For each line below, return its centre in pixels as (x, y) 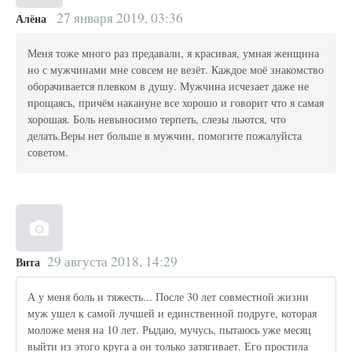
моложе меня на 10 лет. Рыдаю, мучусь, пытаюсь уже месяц (170, 330)
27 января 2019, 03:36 (119, 17)
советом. (48, 152)
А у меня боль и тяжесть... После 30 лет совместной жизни (169, 297)
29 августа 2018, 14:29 (112, 261)
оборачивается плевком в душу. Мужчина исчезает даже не (169, 86)
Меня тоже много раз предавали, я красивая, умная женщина (174, 53)
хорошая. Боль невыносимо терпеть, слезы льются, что (157, 119)
